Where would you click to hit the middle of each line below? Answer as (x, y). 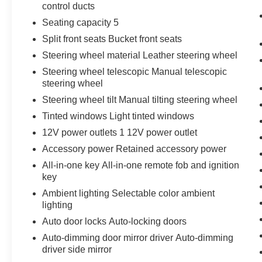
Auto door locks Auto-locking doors (115, 221)
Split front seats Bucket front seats (112, 39)
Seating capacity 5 (81, 22)
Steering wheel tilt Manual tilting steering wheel (140, 99)
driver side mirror (77, 249)
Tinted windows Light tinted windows (118, 116)
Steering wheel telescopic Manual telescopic (135, 71)
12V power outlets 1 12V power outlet (120, 132)
